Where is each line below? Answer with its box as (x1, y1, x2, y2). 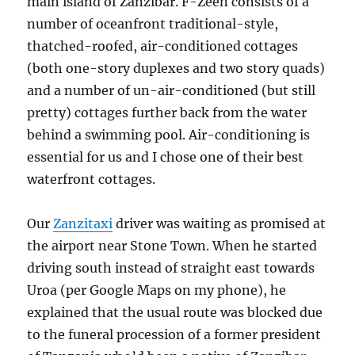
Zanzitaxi (53, 216, 113, 232)
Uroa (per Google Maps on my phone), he (27, 282, 287, 299)
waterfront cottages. (27, 171, 156, 188)
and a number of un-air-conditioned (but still (27, 82, 316, 99)
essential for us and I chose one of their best (27, 149, 304, 166)
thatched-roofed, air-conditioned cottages (27, 38, 299, 55)
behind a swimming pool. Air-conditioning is (27, 127, 311, 143)
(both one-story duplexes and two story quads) (27, 60, 326, 77)
